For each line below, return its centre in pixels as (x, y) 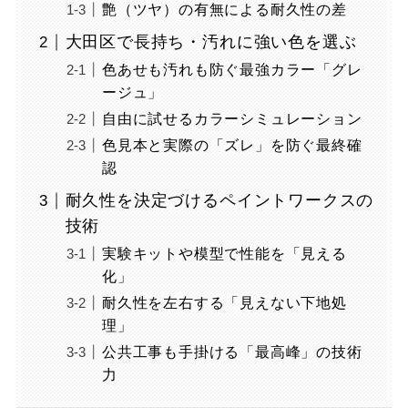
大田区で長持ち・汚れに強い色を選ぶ (211, 42)
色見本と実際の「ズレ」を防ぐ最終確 (232, 145)
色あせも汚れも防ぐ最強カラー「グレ (232, 70)
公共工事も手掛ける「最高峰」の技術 (232, 352)
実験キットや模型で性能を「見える (224, 254)
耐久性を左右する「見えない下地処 (224, 303)
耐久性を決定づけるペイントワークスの (219, 201)
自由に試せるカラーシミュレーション (232, 119)
